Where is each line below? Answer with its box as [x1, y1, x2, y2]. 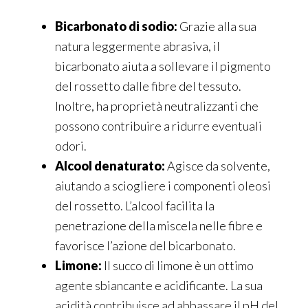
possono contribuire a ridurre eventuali [55, 118, 262, 134]
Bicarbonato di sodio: [55, 19, 177, 34]
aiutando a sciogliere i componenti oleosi [55, 178, 271, 194]
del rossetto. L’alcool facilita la [55, 198, 214, 214]
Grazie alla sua [177, 19, 256, 34]
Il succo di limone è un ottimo [102, 258, 254, 274]
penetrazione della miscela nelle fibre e [55, 218, 263, 234]
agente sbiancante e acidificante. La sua [55, 278, 263, 294]
